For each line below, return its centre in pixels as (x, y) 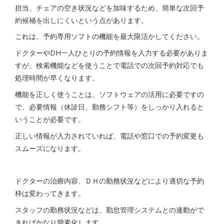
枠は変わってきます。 (50, 193)
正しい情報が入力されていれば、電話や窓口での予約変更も (109, 135)
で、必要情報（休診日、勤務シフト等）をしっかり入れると (109, 106)
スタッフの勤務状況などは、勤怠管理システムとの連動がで (109, 209)
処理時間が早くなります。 (57, 78)
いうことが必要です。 (50, 119)
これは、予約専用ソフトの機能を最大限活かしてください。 (109, 36)
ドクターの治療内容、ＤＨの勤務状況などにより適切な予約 (109, 181)
